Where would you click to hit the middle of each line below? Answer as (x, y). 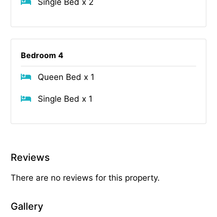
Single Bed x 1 (65, 99)
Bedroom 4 (42, 55)
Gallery (27, 206)
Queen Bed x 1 (66, 77)
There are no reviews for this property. (85, 178)
